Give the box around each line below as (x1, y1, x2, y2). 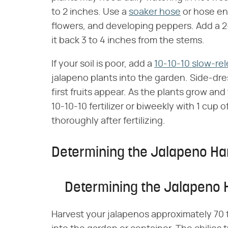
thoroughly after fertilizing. (51, 117, 165, 126)
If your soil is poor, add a (51, 60, 154, 69)
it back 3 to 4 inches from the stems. (51, 36, 205, 45)
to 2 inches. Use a (51, 8, 129, 17)
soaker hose (129, 8, 181, 17)
